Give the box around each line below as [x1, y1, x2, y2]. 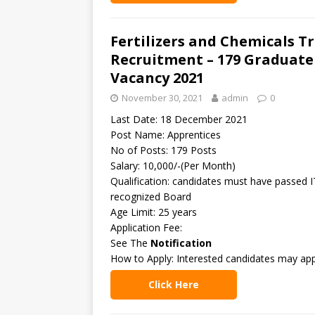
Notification [150, 236, 212, 250]
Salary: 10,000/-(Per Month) [110, 159, 236, 172]
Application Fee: [110, 221, 182, 234]
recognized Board [110, 190, 191, 203]
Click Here [148, 278, 199, 291]
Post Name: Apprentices [110, 128, 221, 141]
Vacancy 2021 [110, 68, 204, 87]
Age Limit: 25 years [110, 205, 197, 219]
